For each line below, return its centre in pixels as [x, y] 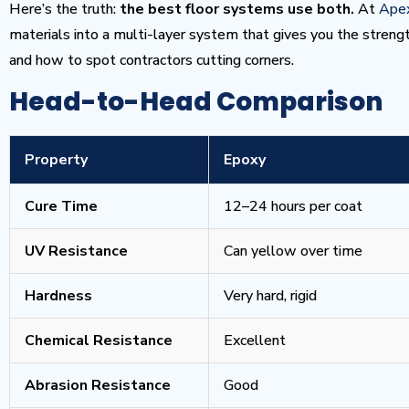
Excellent [255, 341]
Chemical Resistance [99, 341]
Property [56, 160]
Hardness [58, 296]
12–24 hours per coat [293, 206]
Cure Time [61, 206]
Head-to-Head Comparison [196, 102]
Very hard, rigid [270, 296]
